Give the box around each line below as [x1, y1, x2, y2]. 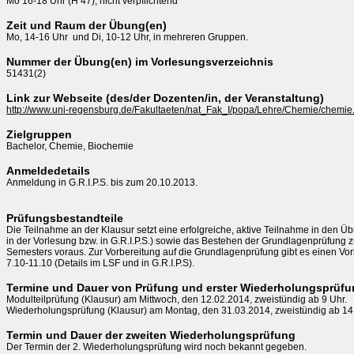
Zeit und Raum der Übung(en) [6, 19, 167, 32]
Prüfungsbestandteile [6, 212, 123, 224]
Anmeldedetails [6, 164, 90, 177]
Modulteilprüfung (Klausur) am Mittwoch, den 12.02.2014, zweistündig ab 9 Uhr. [6, 294, 349, 305]
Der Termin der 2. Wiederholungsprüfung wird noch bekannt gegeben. [6, 341, 309, 352]
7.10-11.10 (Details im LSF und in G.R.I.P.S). [6, 258, 197, 269]
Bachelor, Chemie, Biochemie [6, 141, 134, 152]
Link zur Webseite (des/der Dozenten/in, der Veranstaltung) [6, 92, 324, 104]
